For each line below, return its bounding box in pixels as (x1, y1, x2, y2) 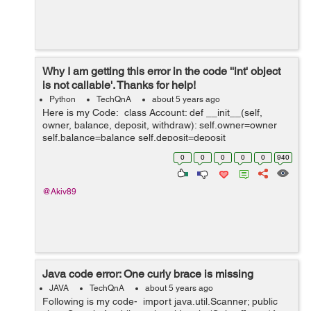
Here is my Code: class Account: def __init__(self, (42, 107, 262, 118)
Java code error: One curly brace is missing (42, 267, 253, 280)
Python (49, 94, 76, 104)
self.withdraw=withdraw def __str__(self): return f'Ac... (42, 144, 277, 155)
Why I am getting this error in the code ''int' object (42, 65, 280, 78)
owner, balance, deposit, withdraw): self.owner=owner (42, 119, 277, 131)
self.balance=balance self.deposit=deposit (42, 132, 226, 143)
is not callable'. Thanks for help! (42, 78, 196, 92)
